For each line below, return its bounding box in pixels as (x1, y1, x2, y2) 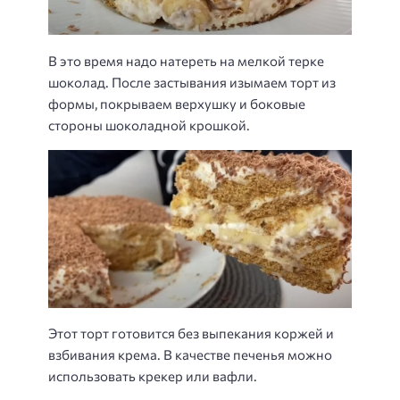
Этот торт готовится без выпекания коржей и (48, 325, 334, 342)
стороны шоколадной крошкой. (48, 116, 250, 133)
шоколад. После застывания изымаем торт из (48, 73, 336, 90)
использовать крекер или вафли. (48, 368, 257, 385)
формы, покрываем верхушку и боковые (48, 95, 305, 112)
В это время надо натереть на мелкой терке (48, 52, 324, 69)
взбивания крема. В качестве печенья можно (48, 346, 332, 363)
